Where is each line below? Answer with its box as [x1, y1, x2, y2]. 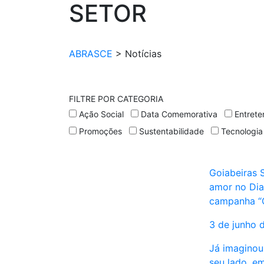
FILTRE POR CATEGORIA [69, 94, 163, 104]
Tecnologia [221, 126, 263, 137]
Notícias [125, 48, 161, 60]
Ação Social [79, 109, 124, 120]
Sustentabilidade [139, 126, 204, 137]
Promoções [79, 126, 122, 137]
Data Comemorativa [141, 109, 217, 120]
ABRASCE [69, 48, 113, 60]
